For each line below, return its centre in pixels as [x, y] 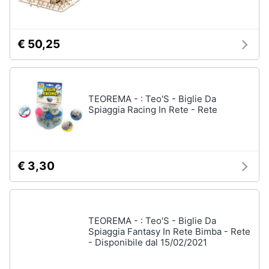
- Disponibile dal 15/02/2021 [148, 242]
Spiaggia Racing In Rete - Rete [153, 110]
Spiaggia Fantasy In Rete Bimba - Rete [169, 231]
